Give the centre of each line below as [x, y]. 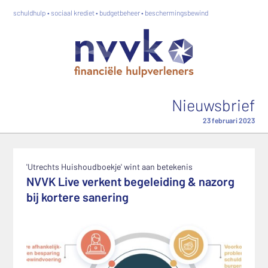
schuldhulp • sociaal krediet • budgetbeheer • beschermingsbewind [111, 13]
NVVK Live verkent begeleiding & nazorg [130, 181]
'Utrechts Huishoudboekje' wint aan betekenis [109, 167]
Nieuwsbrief [213, 105]
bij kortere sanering [77, 197]
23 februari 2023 [229, 120]
